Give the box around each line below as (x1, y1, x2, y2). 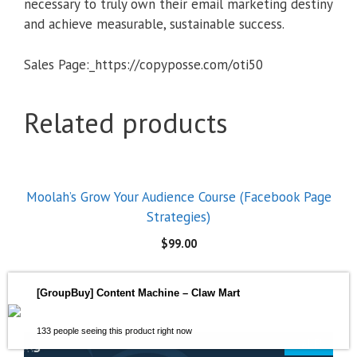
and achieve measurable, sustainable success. (24, 15, 284, 33)
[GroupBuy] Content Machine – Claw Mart (37, 286, 240, 299)
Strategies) (147, 207, 210, 226)
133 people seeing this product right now (37, 325, 192, 335)
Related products (24, 104, 228, 141)
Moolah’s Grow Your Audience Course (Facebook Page (25, 187, 331, 206)
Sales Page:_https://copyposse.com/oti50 (24, 55, 263, 73)
